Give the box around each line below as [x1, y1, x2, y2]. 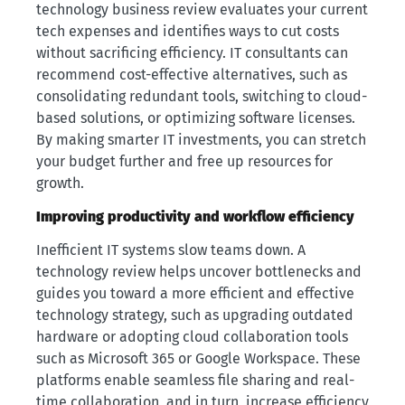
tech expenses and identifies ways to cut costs [36, 23, 339, 41]
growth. [36, 174, 84, 193]
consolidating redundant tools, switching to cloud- [36, 88, 367, 106]
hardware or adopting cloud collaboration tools [36, 327, 348, 345]
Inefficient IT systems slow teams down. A [36, 240, 306, 259]
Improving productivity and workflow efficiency [36, 207, 354, 225]
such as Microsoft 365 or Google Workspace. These [36, 349, 361, 367]
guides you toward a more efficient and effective [36, 284, 354, 302]
